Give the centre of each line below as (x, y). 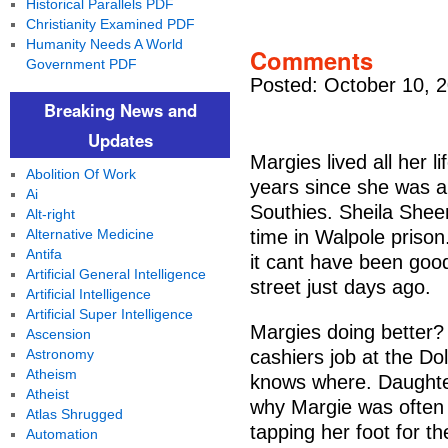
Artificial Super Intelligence (109, 314)
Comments (311, 60)
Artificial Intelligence (88, 294)
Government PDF (81, 64)
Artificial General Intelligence (115, 274)
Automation (61, 434)
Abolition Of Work (80, 174)
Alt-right (50, 214)
